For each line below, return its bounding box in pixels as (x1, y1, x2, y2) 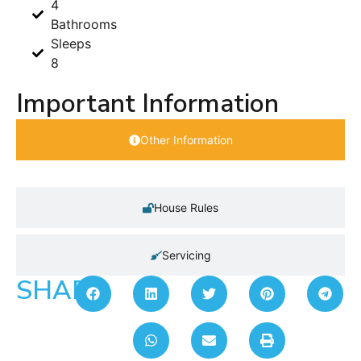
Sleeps (50, 35, 91, 52)
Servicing (161, 248, 211, 263)
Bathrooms (50, 16, 117, 33)
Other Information (139, 133, 233, 147)
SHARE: (16, 273, 110, 309)
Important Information (16, 86, 279, 122)
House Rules (154, 201, 218, 215)
